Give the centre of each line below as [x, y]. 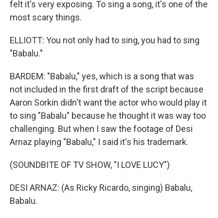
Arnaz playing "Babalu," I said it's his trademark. [99, 142]
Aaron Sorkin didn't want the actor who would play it [108, 102]
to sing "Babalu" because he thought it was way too [108, 116]
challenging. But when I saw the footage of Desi [101, 129]
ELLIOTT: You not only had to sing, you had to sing [105, 40]
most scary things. [46, 17]
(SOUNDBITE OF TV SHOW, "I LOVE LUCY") [90, 165]
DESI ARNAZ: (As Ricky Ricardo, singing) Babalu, [101, 188]
